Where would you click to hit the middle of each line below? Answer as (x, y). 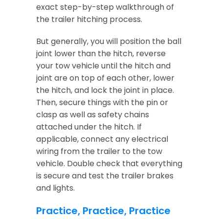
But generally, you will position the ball (109, 41)
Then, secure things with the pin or (102, 102)
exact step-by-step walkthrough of (105, 7)
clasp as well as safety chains (93, 115)
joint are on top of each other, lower (105, 78)
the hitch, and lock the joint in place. (105, 90)
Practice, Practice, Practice (103, 211)
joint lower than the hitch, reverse (101, 54)
